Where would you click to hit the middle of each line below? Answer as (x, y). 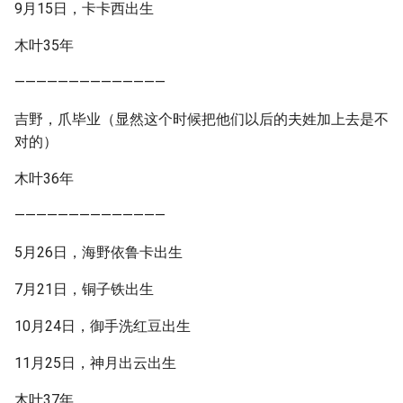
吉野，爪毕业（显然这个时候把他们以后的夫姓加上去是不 (201, 119)
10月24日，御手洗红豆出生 (103, 326)
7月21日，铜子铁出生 (84, 289)
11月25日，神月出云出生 (95, 363)
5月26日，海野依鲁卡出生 (99, 252)
